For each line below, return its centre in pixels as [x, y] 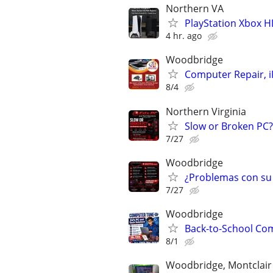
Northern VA [195, 9]
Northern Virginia [206, 111]
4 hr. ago [184, 36]
